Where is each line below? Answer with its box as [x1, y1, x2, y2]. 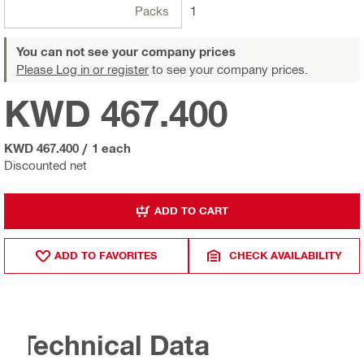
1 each [92, 140, 131, 155]
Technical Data [20, 329, 210, 362]
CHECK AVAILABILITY [229, 249, 343, 262]
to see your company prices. [149, 61, 308, 76]
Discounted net [4, 157, 87, 172]
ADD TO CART [154, 204, 228, 218]
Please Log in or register [16, 61, 149, 76]
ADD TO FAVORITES [54, 249, 158, 262]
